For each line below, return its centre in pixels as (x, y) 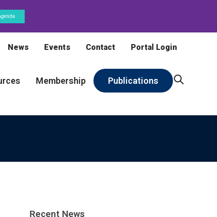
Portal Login (154, 47)
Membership (61, 81)
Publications (133, 81)
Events (57, 47)
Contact (101, 47)
